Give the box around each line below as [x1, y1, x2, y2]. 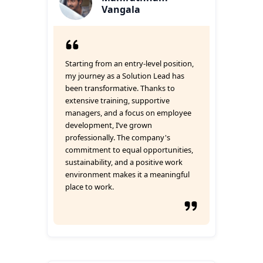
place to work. [65, 181, 114, 192]
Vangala [102, 3, 140, 16]
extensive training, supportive [65, 95, 170, 106]
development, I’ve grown [65, 120, 152, 130]
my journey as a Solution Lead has [65, 70, 184, 81]
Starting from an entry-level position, [65, 58, 194, 69]
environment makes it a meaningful [65, 169, 190, 180]
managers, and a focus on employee [65, 107, 191, 118]
